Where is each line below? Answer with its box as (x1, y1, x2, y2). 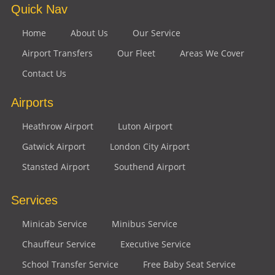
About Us (70, 26, 108, 39)
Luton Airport (117, 120, 172, 132)
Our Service (132, 26, 180, 39)
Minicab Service (21, 217, 87, 230)
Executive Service (120, 238, 191, 250)
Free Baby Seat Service (142, 258, 236, 270)
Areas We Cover (179, 47, 244, 59)
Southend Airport (114, 160, 185, 172)
